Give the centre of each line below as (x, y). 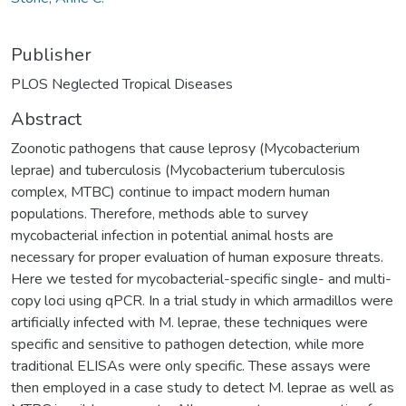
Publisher (51, 54)
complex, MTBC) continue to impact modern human (170, 192)
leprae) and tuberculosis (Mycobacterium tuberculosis (178, 170)
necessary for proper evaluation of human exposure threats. (197, 257)
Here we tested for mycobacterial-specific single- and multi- (201, 279)
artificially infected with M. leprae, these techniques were (189, 322)
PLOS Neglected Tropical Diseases (122, 84)
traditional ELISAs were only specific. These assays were (191, 366)
